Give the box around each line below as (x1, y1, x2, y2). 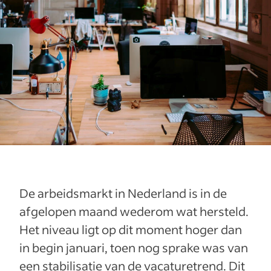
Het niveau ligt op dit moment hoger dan (19, 221, 242, 237)
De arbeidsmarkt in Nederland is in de (19, 185, 227, 201)
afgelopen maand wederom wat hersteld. (19, 203, 249, 219)
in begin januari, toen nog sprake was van (19, 240, 248, 255)
